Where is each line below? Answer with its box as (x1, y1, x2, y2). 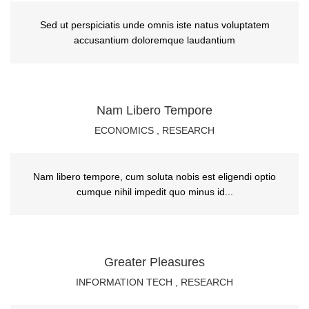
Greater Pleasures (104, 255, 205, 269)
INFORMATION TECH (76, 277, 172, 288)
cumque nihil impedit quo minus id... (76, 186, 233, 197)
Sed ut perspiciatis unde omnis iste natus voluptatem (39, 19, 270, 30)
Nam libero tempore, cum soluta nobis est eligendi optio (33, 171, 276, 182)
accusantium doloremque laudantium (74, 34, 235, 46)
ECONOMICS (94, 125, 154, 136)
